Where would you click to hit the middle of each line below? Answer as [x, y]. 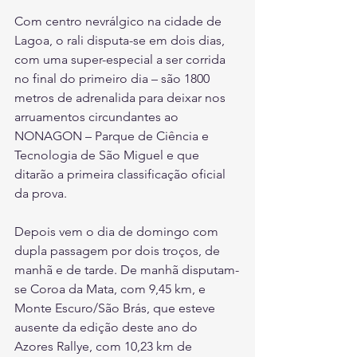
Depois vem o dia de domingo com [118, 232]
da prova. [41, 194]
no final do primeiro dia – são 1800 [114, 79]
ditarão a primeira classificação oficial [122, 175]
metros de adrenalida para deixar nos [122, 98]
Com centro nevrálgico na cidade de [120, 22]
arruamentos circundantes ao [98, 117]
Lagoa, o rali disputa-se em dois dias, [121, 41]
